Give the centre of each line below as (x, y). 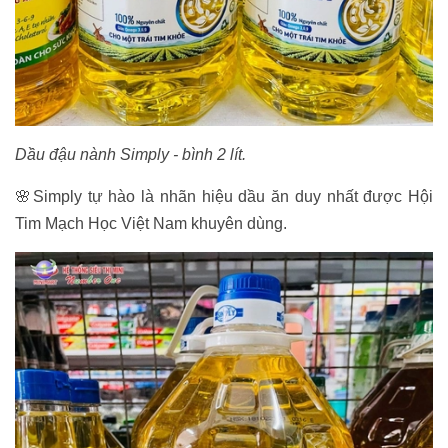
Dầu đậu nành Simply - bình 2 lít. (130, 155)
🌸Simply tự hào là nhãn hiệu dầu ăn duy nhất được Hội (224, 197)
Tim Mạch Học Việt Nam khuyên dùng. (151, 224)
